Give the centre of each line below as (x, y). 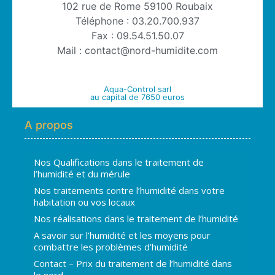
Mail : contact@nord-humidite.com (137, 51)
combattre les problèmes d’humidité (111, 246)
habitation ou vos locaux (84, 202)
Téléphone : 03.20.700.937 (137, 21)
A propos (49, 125)
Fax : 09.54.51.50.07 (137, 36)
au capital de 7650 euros (137, 97)
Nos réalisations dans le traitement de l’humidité (136, 218)
